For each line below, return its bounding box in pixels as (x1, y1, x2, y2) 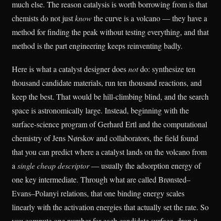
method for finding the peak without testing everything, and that (12, 26, 209, 37)
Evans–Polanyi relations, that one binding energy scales (12, 188, 184, 199)
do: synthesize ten (138, 64, 195, 74)
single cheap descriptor (17, 160, 89, 171)
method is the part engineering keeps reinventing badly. (12, 40, 183, 51)
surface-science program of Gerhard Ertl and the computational (12, 119, 207, 130)
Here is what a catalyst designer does (12, 64, 128, 74)
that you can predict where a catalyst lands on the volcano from (12, 147, 207, 157)
